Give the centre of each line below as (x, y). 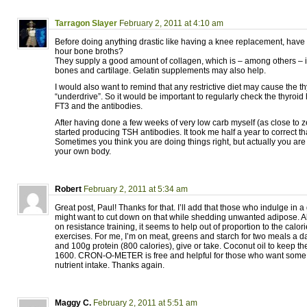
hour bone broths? (89, 51)
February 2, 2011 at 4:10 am (171, 23)
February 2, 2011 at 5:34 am (136, 189)
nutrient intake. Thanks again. (110, 265)
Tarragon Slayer (86, 23)
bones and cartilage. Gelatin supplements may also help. (160, 71)
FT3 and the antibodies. (99, 106)
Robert (68, 189)
